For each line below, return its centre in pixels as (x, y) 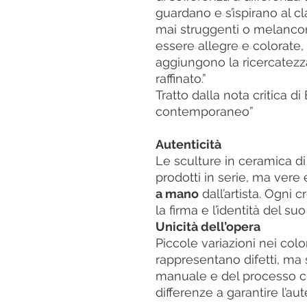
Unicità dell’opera (208, 227)
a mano (177, 194)
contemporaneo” (205, 112)
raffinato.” (181, 79)
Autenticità (188, 145)
